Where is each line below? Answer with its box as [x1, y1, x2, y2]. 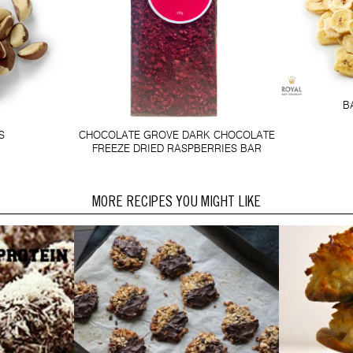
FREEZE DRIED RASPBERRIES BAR [91, 142, 262, 155]
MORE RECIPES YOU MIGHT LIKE [92, 195, 261, 211]
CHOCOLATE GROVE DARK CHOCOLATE [78, 128, 275, 142]
